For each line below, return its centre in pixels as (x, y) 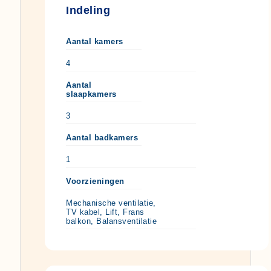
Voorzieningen (95, 181)
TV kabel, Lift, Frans (105, 212)
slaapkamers (91, 94)
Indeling (88, 10)
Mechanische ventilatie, (111, 203)
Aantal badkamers (102, 137)
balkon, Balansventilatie (111, 221)
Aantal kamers (95, 41)
